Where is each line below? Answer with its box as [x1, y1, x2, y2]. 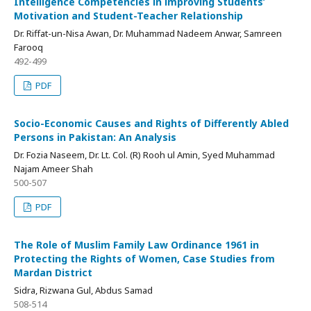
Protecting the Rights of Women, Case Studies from [14, 251, 275, 265]
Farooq [14, 40, 43, 53]
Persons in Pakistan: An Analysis [14, 130, 176, 144]
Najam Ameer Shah [14, 162, 93, 175]
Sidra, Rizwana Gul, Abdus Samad [14, 283, 153, 296]
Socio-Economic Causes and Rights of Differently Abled [14, 116, 289, 130]
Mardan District [14, 265, 92, 279]
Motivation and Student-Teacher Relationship [14, 8, 243, 22]
